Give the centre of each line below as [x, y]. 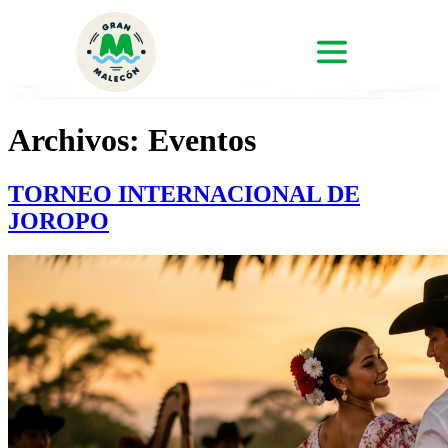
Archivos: [78, 140]
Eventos [202, 140]
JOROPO [58, 220]
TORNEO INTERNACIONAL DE [184, 193]
